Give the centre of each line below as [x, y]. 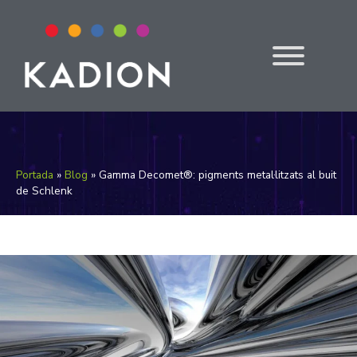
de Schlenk [44, 190]
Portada [35, 175]
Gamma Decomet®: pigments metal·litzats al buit [218, 175]
